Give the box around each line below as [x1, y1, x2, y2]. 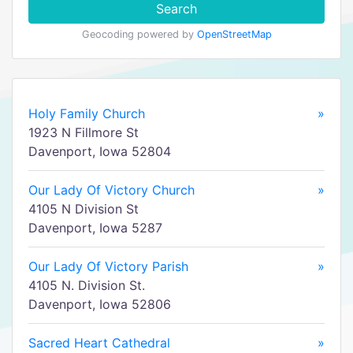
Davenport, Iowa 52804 [28, 143, 171, 159]
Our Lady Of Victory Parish [28, 258, 188, 274]
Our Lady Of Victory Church [28, 182, 195, 198]
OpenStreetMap [196, 28, 272, 40]
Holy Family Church [28, 106, 145, 121]
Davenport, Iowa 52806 [28, 296, 171, 312]
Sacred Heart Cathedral [28, 335, 170, 351]
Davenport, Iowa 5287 [28, 220, 162, 236]
